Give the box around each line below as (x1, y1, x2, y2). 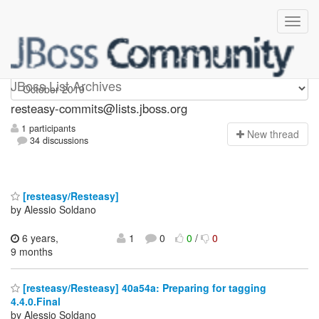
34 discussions (27, 134, 89, 147)
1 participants (19, 122, 75, 135)
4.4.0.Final (11, 294, 61, 309)
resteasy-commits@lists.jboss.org (11, 100, 187, 117)
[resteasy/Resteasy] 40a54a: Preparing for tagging (20, 281, 266, 296)
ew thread (254, 127, 299, 142)
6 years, (19, 230, 58, 245)
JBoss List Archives (11, 76, 122, 95)
